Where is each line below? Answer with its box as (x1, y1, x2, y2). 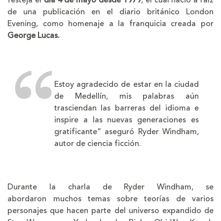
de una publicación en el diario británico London (7, 5, 214, 18)
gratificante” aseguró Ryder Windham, (54, 125, 199, 138)
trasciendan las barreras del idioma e (54, 102, 199, 114)
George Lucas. (7, 29, 62, 41)
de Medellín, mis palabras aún (54, 90, 199, 102)
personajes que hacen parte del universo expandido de (7, 204, 214, 217)
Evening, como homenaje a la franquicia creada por (7, 17, 214, 30)
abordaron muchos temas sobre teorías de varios (7, 192, 214, 205)
